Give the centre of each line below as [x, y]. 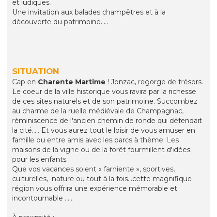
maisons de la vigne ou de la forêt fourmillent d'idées [101, 150]
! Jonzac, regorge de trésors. [154, 82]
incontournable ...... [43, 198]
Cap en [25, 82]
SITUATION [36, 71]
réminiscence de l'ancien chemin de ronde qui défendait [107, 121]
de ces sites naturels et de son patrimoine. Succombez [105, 101]
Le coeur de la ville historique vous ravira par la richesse [104, 92]
